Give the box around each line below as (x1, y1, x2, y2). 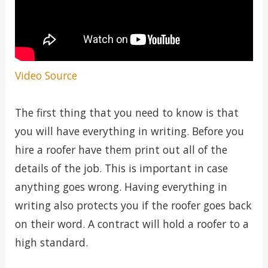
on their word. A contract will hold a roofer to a (14, 217, 249, 232)
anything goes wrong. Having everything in (14, 179, 227, 194)
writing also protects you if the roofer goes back (14, 198, 252, 213)
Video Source (14, 68, 77, 83)
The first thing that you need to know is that (14, 105, 239, 120)
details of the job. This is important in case (14, 161, 228, 176)
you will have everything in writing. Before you (14, 124, 244, 139)
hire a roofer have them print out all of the (14, 142, 227, 157)
